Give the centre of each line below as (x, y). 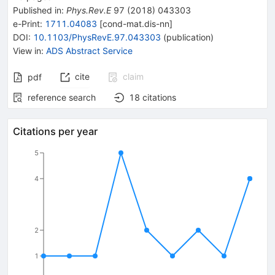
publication (188, 37)
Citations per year (55, 131)
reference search (62, 97)
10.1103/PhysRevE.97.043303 (97, 37)
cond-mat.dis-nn (136, 23)
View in (27, 50)
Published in (37, 10)
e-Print (26, 23)
